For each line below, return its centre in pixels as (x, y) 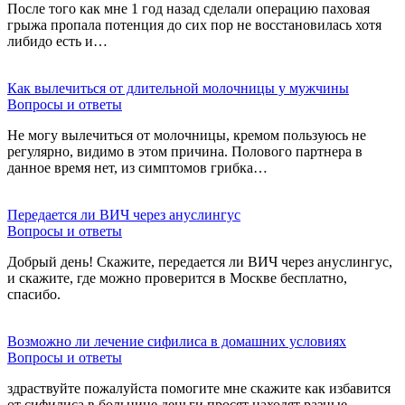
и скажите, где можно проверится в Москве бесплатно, (177, 278)
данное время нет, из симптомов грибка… (137, 167)
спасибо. (34, 294)
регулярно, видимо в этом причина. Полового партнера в (185, 151)
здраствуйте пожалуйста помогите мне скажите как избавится (199, 388)
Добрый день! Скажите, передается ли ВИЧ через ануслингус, (200, 261)
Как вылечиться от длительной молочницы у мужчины (178, 88)
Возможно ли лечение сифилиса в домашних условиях (177, 341)
